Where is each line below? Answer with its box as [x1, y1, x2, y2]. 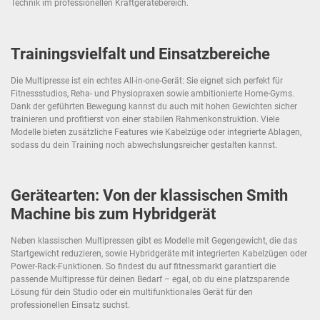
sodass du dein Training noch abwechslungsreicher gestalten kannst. [11, 139, 277, 150]
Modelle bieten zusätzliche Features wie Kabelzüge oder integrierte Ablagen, [11, 126, 301, 137]
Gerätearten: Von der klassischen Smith [11, 186, 288, 204]
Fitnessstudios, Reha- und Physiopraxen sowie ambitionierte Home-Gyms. [11, 88, 294, 99]
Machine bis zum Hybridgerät [11, 204, 216, 223]
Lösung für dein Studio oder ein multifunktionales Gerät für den [11, 286, 253, 297]
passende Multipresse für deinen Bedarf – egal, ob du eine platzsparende [11, 274, 289, 284]
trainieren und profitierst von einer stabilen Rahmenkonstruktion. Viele [11, 114, 279, 124]
